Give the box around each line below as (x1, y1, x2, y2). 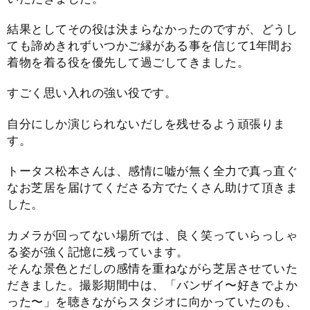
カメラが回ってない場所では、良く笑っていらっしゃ (7, 228, 298, 242)
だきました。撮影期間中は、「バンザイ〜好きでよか (7, 278, 298, 292)
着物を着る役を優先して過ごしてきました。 (7, 55, 249, 69)
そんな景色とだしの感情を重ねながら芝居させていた (7, 262, 298, 275)
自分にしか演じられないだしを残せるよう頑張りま (7, 117, 286, 131)
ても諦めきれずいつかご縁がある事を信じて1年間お (7, 39, 292, 53)
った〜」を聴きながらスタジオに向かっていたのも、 (7, 295, 298, 309)
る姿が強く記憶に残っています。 (7, 245, 189, 259)
